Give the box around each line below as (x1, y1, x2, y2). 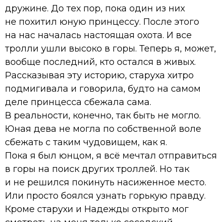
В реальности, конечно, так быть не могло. (5, 110, 201, 121)
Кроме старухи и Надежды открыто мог (5, 203, 189, 215)
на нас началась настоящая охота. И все (5, 29, 192, 41)
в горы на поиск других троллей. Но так (5, 163, 189, 174)
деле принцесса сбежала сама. (5, 96, 151, 108)
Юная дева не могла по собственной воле (5, 123, 201, 134)
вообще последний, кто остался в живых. (5, 56, 196, 67)
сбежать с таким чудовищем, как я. (5, 136, 167, 148)
